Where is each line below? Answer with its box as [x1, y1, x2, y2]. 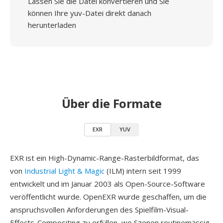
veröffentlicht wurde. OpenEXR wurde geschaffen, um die [10, 192, 207, 202]
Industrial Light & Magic [24, 166, 105, 176]
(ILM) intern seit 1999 [105, 166, 181, 176]
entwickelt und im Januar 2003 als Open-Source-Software [10, 179, 205, 189]
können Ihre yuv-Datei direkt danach [28, 8, 151, 18]
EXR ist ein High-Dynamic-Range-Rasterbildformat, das [10, 153, 199, 163]
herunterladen [28, 20, 76, 30]
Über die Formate [61, 95, 162, 111]
